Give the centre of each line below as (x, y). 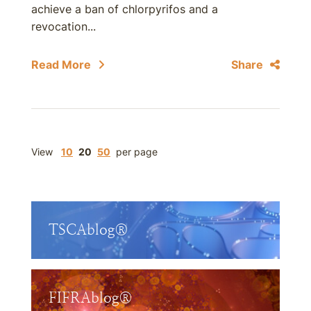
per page (137, 152)
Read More (61, 65)
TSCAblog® (89, 230)
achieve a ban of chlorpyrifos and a (125, 9)
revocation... (64, 26)
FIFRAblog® (91, 298)
